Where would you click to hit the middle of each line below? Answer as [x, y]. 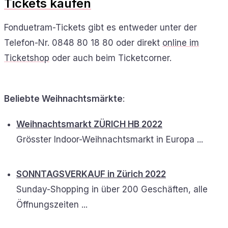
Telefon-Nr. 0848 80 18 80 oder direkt [83, 42]
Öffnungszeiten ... [52, 204]
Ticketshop [27, 58]
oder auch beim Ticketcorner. [110, 58]
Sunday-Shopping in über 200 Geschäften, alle [112, 189]
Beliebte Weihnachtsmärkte [63, 98]
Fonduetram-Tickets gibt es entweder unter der [101, 27]
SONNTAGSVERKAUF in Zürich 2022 [91, 174]
